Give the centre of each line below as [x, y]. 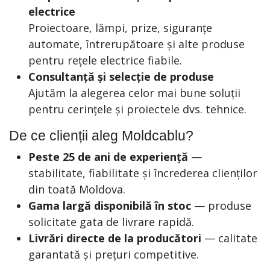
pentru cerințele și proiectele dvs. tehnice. [137, 109]
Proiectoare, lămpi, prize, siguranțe [120, 28]
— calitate [229, 238]
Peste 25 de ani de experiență [108, 157]
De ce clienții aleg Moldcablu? [101, 136]
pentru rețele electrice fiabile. [105, 60]
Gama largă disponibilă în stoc [110, 206]
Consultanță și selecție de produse [121, 77]
